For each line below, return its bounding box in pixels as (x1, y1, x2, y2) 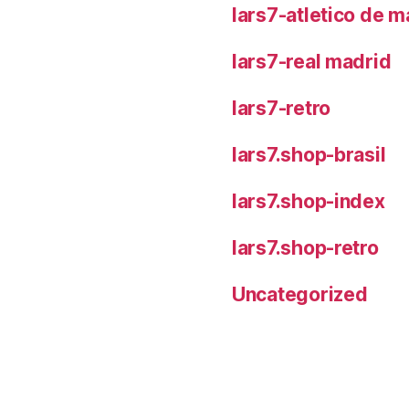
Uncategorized (232, 282, 368, 306)
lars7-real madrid (232, 49, 392, 73)
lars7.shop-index (232, 189, 385, 213)
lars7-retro (232, 96, 331, 120)
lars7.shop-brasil (232, 142, 386, 166)
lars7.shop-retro (232, 236, 379, 259)
